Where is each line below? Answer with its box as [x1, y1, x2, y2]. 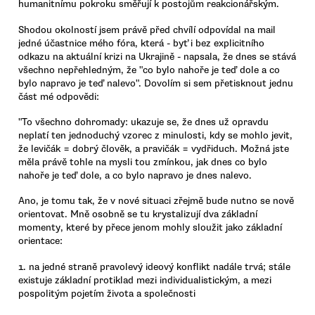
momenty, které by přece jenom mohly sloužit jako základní [18, 221, 282, 234]
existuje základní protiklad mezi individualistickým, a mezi [18, 274, 271, 286]
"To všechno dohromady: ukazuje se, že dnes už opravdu [18, 115, 269, 128]
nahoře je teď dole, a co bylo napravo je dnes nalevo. [18, 169, 252, 181]
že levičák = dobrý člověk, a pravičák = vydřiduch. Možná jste [18, 142, 289, 155]
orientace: [18, 235, 63, 247]
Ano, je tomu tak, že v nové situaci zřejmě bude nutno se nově [18, 195, 294, 207]
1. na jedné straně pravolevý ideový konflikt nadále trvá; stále [18, 260, 290, 273]
